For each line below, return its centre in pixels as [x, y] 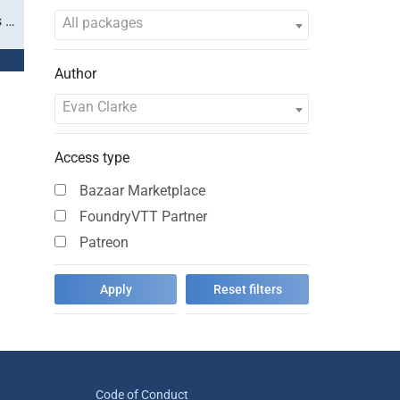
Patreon [104, 242]
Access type [92, 158]
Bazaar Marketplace [142, 191]
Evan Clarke [99, 107]
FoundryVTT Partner [143, 217]
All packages [102, 23]
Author [75, 74]
